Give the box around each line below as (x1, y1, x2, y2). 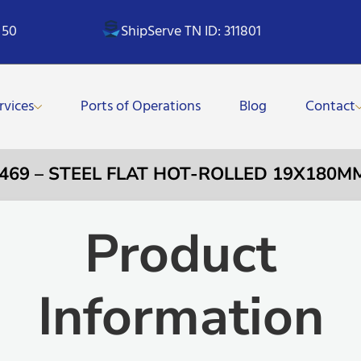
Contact (305, 94, 356, 118)
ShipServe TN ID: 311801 (121, 19, 262, 44)
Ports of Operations (81, 94, 201, 118)
